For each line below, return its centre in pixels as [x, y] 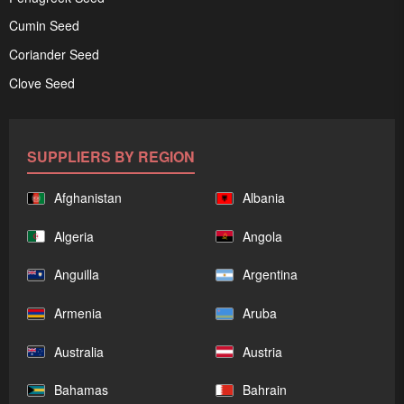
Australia [79, 351]
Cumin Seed [44, 26]
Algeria [74, 236]
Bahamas [81, 390]
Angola [262, 236]
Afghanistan [88, 198]
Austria [262, 351]
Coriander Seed [54, 55]
